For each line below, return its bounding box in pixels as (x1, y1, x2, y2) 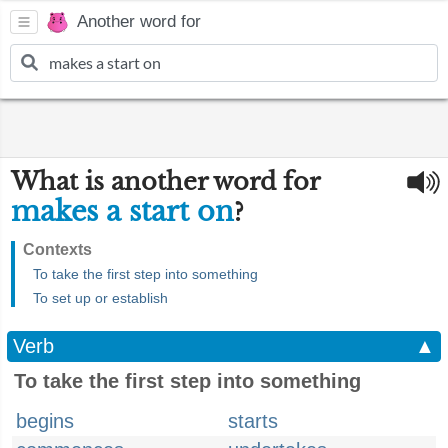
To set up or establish (33, 290, 168, 306)
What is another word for (11, 167, 319, 196)
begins (16, 410, 74, 432)
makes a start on (11, 195, 234, 228)
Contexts (23, 241, 92, 258)
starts (228, 410, 278, 432)
